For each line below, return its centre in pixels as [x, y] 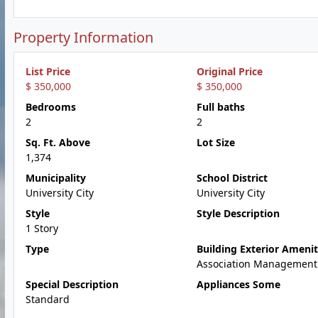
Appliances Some [238, 284]
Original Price [229, 71]
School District [232, 178]
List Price [48, 71]
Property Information [83, 37]
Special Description [72, 284]
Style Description [238, 213]
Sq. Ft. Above [58, 142]
